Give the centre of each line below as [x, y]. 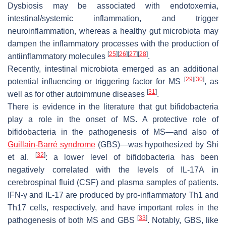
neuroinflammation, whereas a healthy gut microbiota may [113, 31]
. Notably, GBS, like [183, 220]
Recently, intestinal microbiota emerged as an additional [113, 69]
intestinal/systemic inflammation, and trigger [113, 18]
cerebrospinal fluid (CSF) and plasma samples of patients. [113, 182]
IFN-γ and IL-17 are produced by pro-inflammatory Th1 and [113, 195]
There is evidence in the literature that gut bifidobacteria [113, 106]
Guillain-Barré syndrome [51, 144]
